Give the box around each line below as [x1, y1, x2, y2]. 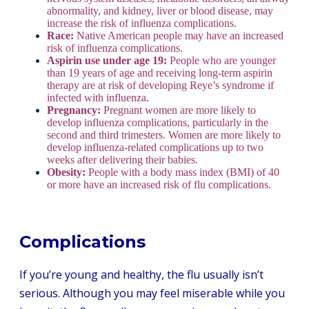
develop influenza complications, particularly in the [47, 117, 268, 129]
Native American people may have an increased [77, 30, 283, 42]
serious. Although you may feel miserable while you [19, 286, 285, 301]
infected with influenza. [47, 92, 149, 104]
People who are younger [170, 54, 276, 67]
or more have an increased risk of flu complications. [47, 179, 271, 191]
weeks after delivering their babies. [47, 154, 198, 166]
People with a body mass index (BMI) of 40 [88, 166, 279, 179]
